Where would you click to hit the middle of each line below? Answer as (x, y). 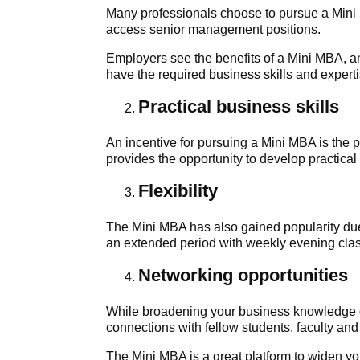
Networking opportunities (243, 276)
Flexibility (178, 191)
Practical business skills (239, 107)
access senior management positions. (213, 30)
